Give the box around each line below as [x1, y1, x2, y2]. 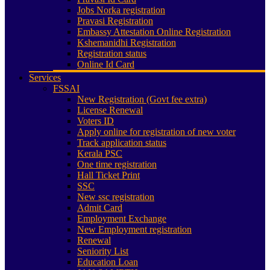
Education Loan [77, 257, 138, 267]
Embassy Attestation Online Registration [77, 27, 231, 37]
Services [29, 72, 61, 83]
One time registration [77, 159, 157, 169]
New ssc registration [77, 192, 154, 202]
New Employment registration [77, 224, 192, 234]
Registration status [77, 48, 146, 58]
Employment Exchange [77, 213, 166, 224]
